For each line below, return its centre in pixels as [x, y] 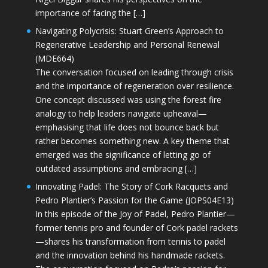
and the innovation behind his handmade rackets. [130, 255]
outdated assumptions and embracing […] [116, 168]
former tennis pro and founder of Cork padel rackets [136, 227]
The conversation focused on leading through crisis [134, 72]
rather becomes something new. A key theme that [132, 141]
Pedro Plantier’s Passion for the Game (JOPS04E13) [134, 200]
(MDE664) [54, 58]
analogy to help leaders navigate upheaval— [121, 113]
